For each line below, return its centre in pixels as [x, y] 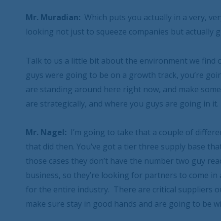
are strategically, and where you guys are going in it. [122, 103]
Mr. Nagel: [46, 132]
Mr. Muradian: [53, 17]
